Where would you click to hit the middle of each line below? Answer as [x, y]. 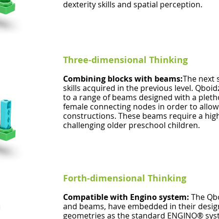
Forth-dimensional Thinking [126, 178]
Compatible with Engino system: [127, 197]
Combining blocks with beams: [123, 79]
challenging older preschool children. [131, 125]
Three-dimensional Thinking [127, 60]
